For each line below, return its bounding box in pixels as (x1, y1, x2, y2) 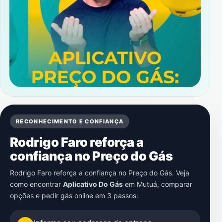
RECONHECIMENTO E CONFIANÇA (16, 118, 124, 125)
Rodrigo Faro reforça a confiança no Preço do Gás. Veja (10, 168, 189, 177)
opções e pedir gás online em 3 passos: (10, 191, 138, 200)
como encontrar (10, 180, 63, 188)
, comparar (157, 180, 192, 188)
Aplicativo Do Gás (63, 180, 123, 188)
